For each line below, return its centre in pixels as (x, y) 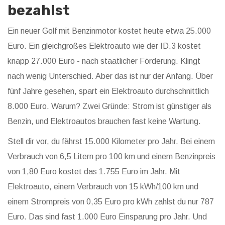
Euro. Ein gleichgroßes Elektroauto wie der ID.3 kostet (104, 46)
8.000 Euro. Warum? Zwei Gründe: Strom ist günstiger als (109, 106)
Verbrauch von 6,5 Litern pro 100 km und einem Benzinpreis (111, 157)
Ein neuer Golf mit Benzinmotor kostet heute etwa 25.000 (109, 31)
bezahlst (39, 11)
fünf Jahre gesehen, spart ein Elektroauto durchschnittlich (108, 91)
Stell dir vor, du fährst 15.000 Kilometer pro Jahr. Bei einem (111, 142)
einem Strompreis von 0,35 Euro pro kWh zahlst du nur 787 (111, 202)
